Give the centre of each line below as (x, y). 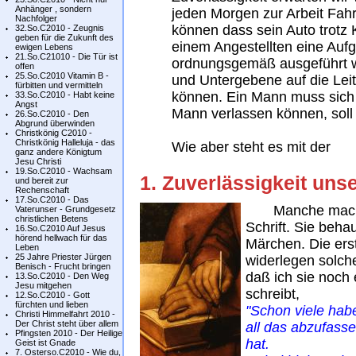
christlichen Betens (52, 219)
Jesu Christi (38, 161)
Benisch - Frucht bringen (63, 266)
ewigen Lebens (44, 47)
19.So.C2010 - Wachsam (64, 171)
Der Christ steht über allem (67, 323)
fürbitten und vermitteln (59, 85)
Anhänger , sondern (53, 9)
